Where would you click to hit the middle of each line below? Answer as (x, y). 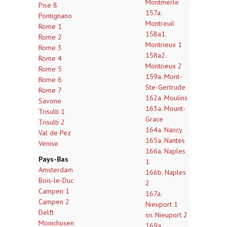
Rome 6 (50, 80)
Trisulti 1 (52, 111)
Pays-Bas (53, 159)
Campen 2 (54, 202)
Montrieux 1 (164, 45)
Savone (50, 101)
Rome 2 (50, 37)
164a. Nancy (164, 130)
